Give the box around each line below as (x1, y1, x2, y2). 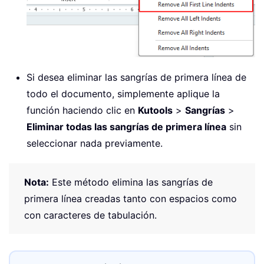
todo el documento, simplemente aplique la (27, 88, 220, 100)
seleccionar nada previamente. (27, 137, 163, 150)
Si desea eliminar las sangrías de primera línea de (27, 71, 246, 84)
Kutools (138, 104, 173, 117)
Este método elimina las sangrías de (49, 176, 213, 189)
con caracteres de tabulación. (24, 209, 157, 222)
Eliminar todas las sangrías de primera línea (27, 121, 226, 133)
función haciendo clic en (27, 104, 138, 117)
